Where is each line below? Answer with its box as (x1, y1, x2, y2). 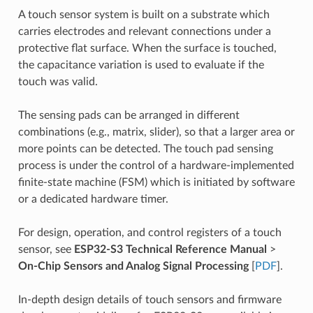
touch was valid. (17, 75, 98, 87)
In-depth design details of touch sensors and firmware (17, 293, 282, 305)
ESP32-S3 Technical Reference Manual (73, 243, 267, 255)
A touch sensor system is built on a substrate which (17, 8, 270, 20)
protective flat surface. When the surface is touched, (17, 42, 277, 54)
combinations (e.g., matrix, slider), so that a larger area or (17, 126, 295, 138)
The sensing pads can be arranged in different (17, 109, 240, 121)
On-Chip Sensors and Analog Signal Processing (17, 260, 249, 272)
